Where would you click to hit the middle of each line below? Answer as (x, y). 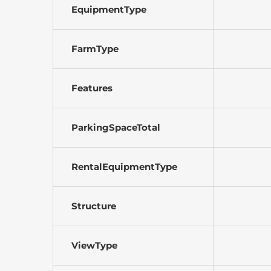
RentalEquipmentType (124, 167)
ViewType (94, 246)
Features (92, 88)
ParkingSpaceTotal (116, 128)
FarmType (95, 49)
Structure (94, 206)
